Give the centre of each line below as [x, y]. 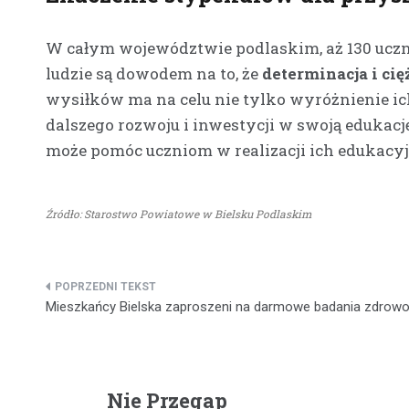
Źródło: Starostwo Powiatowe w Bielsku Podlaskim [178, 214]
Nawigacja [104, 294]
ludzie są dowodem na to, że [154, 73]
